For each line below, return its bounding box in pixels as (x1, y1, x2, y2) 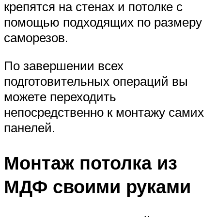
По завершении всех (4, 57, 124, 73)
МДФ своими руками (4, 174, 191, 198)
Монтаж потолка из (4, 150, 177, 174)
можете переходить (4, 88, 116, 104)
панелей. (4, 119, 55, 135)
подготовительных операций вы (4, 73, 188, 89)
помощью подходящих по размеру (4, 14, 202, 30)
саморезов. (4, 30, 68, 46)
